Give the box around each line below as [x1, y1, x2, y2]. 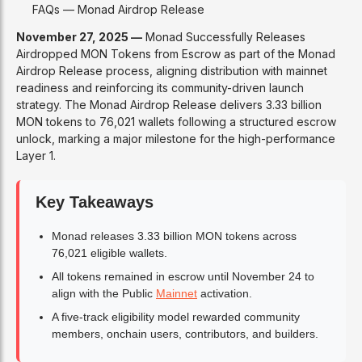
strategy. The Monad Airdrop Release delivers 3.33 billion [16, 97, 322, 112]
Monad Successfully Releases [142, 29, 305, 44]
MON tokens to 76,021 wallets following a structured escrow [16, 114, 336, 128]
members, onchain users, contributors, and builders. [52, 326, 318, 340]
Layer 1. [16, 148, 56, 162]
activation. [197, 286, 252, 300]
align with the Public [52, 286, 156, 300]
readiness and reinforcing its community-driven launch [16, 80, 304, 95]
